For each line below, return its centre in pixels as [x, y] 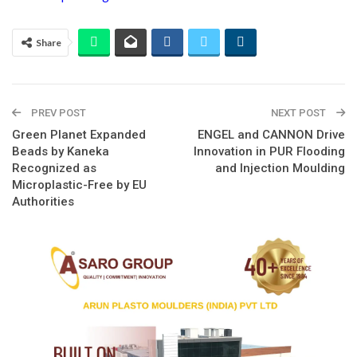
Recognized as [54, 168]
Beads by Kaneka [61, 151]
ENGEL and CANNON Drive [271, 134]
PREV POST [57, 112]
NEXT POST [300, 112]
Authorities [43, 201]
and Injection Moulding [280, 168]
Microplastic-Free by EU [79, 184]
